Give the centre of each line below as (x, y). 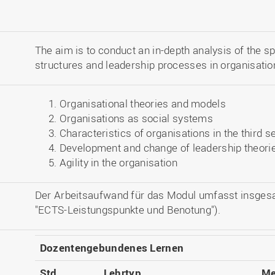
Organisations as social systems (136, 118)
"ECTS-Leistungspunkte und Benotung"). (127, 210)
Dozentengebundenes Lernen (112, 248)
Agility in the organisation (118, 162)
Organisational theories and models (142, 103)
